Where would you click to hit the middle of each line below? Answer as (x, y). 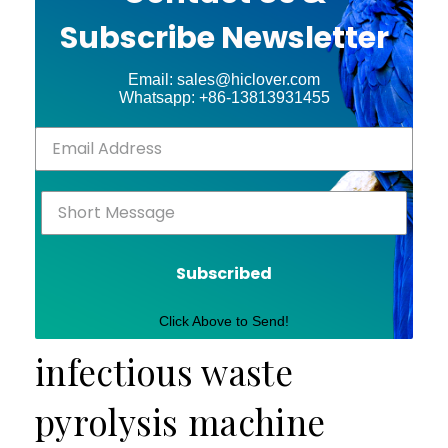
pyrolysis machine (180, 421)
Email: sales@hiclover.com (224, 79)
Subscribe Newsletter (224, 37)
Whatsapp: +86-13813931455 (224, 97)
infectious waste (164, 371)
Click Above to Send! (224, 320)
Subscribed (224, 273)
